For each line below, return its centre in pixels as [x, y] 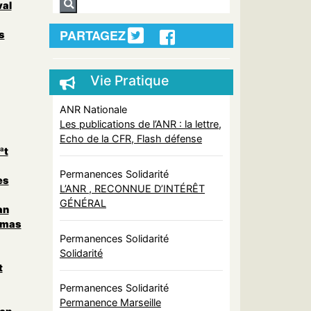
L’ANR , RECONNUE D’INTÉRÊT [132, 188]
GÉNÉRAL [83, 203]
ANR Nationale [93, 109]
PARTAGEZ [93, 36]
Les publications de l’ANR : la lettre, [141, 124]
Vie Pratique [130, 81]
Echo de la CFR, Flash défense [131, 138]
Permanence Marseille [110, 303]
